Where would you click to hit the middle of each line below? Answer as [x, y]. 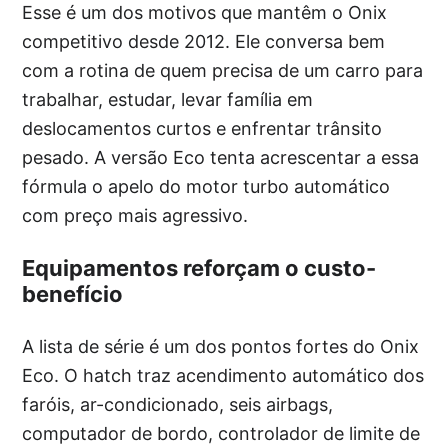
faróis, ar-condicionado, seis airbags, [178, 404]
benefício [73, 293]
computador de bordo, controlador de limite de [221, 433]
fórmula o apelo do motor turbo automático [206, 186]
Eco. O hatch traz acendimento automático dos [223, 375]
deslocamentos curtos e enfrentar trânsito [202, 128]
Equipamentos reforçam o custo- [199, 267]
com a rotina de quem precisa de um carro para [223, 70]
